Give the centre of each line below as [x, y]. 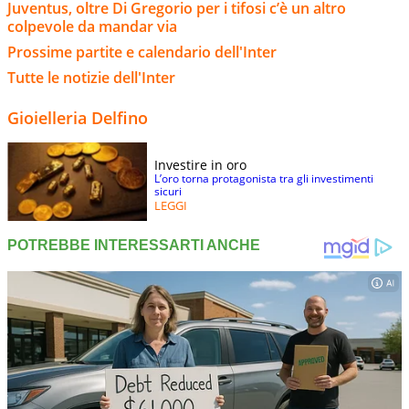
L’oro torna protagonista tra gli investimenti [264, 179]
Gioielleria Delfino [78, 118]
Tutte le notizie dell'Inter [91, 78]
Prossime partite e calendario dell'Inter [142, 52]
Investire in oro [200, 165]
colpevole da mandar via [92, 27]
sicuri [168, 192]
